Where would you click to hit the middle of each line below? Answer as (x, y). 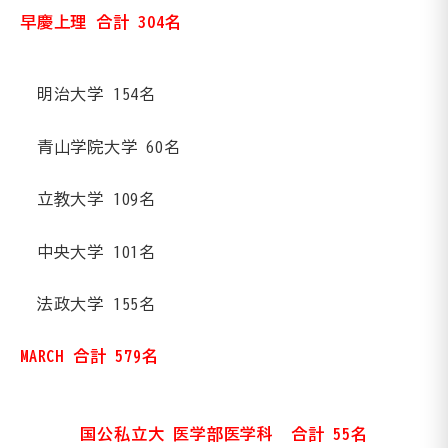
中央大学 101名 (96, 251)
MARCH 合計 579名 (89, 356)
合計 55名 (329, 433)
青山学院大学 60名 (108, 146)
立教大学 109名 (96, 199)
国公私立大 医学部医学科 (185, 433)
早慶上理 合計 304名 (101, 21)
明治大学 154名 (96, 94)
